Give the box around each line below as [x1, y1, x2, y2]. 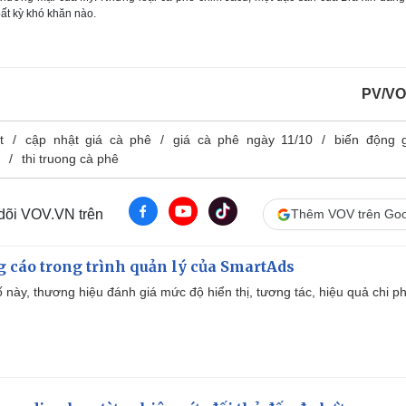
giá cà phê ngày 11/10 [173, 132, 314, 148]
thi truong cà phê [22, 151, 119, 167]
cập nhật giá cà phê [25, 132, 152, 148]
